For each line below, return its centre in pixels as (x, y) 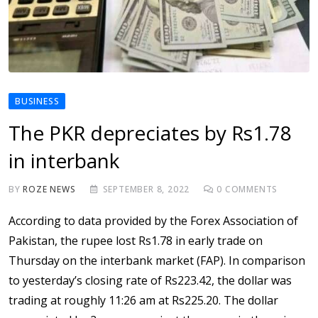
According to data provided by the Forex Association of (153, 221)
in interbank (64, 161)
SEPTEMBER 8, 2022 (146, 190)
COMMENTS (250, 190)
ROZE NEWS (49, 190)
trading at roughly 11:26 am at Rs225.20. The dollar (143, 301)
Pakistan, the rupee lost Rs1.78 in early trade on (136, 241)
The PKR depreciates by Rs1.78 (150, 133)
